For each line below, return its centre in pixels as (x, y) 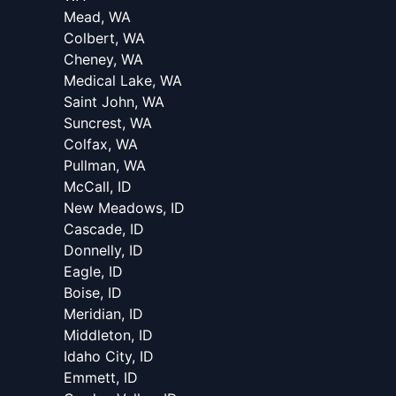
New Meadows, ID (124, 208)
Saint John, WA (114, 102)
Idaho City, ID (109, 357)
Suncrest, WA (108, 123)
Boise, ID (93, 293)
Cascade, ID (104, 229)
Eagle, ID (93, 272)
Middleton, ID (108, 335)
